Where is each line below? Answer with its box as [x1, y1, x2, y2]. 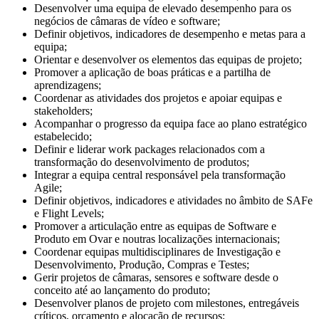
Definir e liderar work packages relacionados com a [34, 142, 265, 155]
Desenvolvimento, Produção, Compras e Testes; [34, 258, 249, 271]
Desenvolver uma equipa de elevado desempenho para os [34, 1, 291, 14]
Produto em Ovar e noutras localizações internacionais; [34, 232, 280, 245]
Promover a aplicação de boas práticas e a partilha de [34, 66, 271, 78]
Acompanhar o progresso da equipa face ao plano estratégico [34, 117, 307, 130]
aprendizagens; [34, 78, 101, 91]
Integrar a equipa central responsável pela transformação [34, 168, 286, 181]
